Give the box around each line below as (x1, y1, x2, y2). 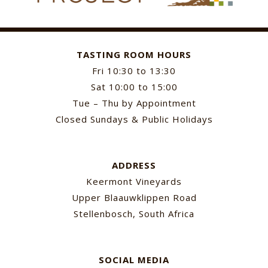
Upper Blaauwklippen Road (71, 191, 197, 204)
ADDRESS (112, 159, 156, 172)
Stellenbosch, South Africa (74, 208, 194, 220)
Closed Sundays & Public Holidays (55, 113, 213, 126)
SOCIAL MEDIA (99, 254, 169, 266)
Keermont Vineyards (86, 175, 182, 188)
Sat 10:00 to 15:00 (90, 81, 178, 93)
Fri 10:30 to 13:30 (92, 65, 176, 77)
